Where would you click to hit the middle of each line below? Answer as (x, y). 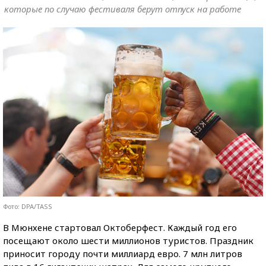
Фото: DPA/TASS (28, 206)
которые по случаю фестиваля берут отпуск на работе (123, 9)
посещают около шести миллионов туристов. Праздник (128, 240)
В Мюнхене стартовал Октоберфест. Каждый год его (120, 227)
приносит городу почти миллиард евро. (93, 253)
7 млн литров (213, 253)
